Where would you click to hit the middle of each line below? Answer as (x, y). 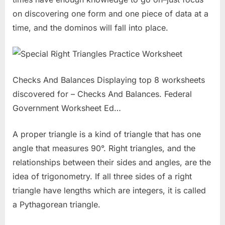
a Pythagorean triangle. (57, 205)
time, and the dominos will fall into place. (90, 28)
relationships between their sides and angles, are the (112, 162)
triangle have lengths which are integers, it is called (109, 191)
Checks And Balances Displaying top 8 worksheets (109, 80)
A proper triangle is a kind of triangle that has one (107, 134)
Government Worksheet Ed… (67, 108)
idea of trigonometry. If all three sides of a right (102, 177)
